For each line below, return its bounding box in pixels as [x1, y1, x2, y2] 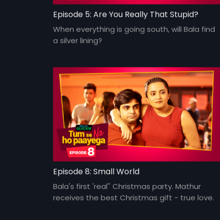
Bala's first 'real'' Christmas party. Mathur [53, 181, 201, 192]
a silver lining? [53, 35, 102, 46]
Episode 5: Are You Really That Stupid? [53, 8, 198, 20]
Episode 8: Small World [53, 165, 139, 177]
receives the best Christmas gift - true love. [53, 192, 214, 203]
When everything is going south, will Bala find [53, 24, 215, 34]
